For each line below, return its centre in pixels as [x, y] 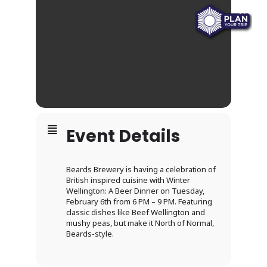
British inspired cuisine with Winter [128, 180]
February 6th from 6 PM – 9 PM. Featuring [139, 202]
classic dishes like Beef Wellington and [136, 212]
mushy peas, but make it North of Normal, [140, 223]
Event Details [123, 136]
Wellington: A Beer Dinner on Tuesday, [135, 191]
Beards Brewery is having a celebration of [141, 170]
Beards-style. [90, 234]
